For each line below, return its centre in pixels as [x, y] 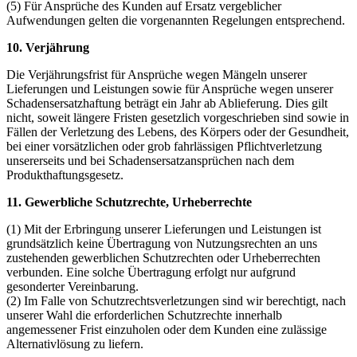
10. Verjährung [48, 47]
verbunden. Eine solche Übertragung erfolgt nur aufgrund [151, 272]
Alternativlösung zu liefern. [75, 343]
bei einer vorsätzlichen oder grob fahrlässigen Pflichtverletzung [164, 146]
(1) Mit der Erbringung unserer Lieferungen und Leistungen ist [164, 229]
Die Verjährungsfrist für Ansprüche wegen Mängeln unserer [157, 74]
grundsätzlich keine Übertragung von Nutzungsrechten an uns [162, 243]
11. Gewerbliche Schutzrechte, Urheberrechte [129, 202]
